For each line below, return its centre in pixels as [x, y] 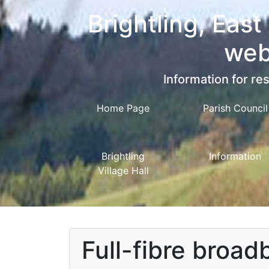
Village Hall [123, 171]
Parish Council [235, 108]
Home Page [123, 108]
